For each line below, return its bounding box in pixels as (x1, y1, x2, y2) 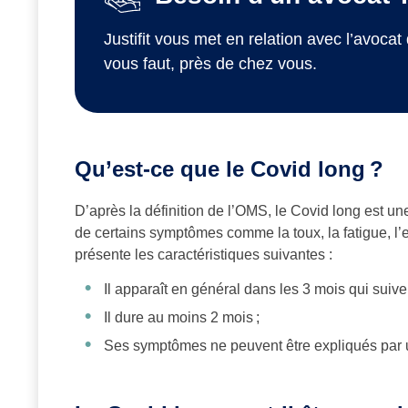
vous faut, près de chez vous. (104, 55, 317, 74)
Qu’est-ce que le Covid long (75, 157, 365, 182)
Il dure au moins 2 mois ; (104, 310, 260, 326)
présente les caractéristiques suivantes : (75, 247, 332, 263)
